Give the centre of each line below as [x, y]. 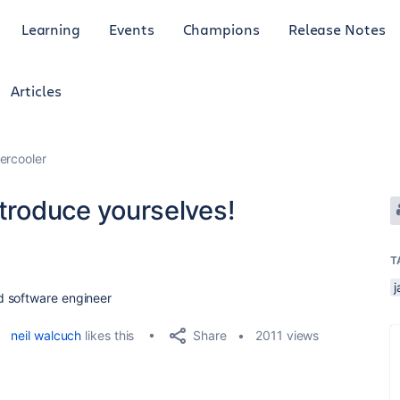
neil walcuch [46, 335]
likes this [108, 335]
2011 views [287, 335]
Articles [36, 91]
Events [132, 29]
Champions [221, 29]
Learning [51, 29]
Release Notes [337, 29]
